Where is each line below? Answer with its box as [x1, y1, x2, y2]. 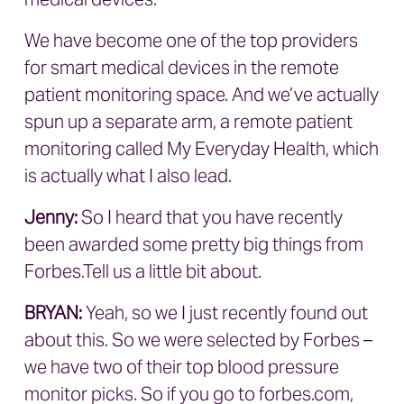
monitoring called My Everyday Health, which [24, 137, 379, 161]
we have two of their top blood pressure [24, 355, 339, 379]
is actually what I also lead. [24, 164, 235, 188]
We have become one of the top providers [24, 29, 358, 52]
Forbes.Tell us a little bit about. [24, 260, 265, 283]
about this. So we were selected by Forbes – [24, 328, 372, 352]
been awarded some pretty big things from [24, 233, 363, 256]
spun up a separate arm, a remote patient [24, 110, 353, 133]
